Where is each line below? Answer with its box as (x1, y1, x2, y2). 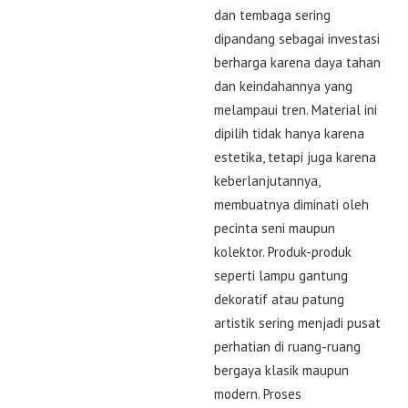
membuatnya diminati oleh (214, 195, 369, 213)
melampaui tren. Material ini (214, 100, 377, 118)
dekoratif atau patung (214, 290, 344, 308)
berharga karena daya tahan (214, 53, 381, 71)
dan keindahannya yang (214, 76, 352, 95)
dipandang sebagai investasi (214, 29, 380, 47)
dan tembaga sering (214, 5, 331, 24)
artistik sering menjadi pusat (214, 313, 381, 331)
